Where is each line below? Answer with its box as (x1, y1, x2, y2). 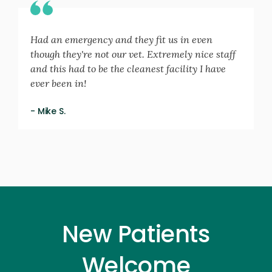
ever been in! (30, 77, 86, 90)
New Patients (62, 218, 210, 251)
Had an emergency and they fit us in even (30, 33, 212, 46)
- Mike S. (30, 105, 66, 118)
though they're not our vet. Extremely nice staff (30, 48, 236, 61)
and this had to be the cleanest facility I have (30, 63, 226, 75)
